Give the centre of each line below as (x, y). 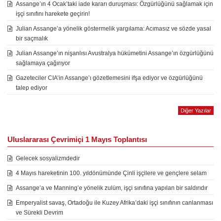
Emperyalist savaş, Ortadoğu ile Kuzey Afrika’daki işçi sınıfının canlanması (114, 203)
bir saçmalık (32, 39)
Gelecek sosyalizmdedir (48, 159)
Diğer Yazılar (196, 111)
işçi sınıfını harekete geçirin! (53, 14)
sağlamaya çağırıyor (43, 63)
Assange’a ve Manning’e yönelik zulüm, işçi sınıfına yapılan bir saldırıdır (112, 188)
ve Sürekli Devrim (39, 213)
